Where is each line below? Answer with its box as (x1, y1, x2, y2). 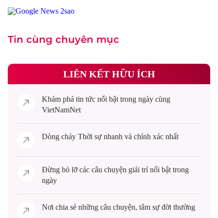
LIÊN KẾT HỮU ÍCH (63, 69, 155, 79)
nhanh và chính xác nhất (102, 132, 179, 141)
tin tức (76, 95, 95, 103)
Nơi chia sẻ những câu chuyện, (42, 203, 139, 211)
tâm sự (139, 203, 160, 211)
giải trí (128, 165, 148, 174)
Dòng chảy (42, 132, 78, 141)
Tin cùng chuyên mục (8, 34, 119, 45)
